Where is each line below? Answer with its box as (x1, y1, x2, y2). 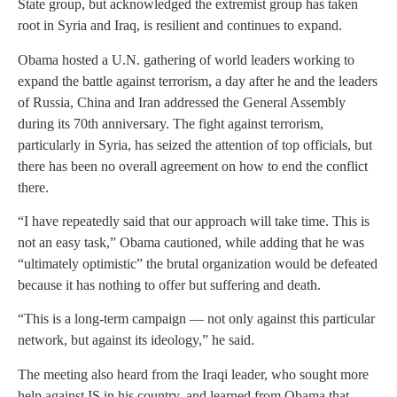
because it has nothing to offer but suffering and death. (18, 276, 321, 292)
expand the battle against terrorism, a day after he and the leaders (18, 73, 378, 89)
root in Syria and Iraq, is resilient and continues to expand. (18, 18, 342, 34)
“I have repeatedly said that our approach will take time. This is (18, 213, 370, 229)
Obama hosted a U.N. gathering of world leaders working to (18, 51, 354, 67)
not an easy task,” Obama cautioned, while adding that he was (18, 234, 364, 250)
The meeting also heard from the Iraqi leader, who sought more (18, 366, 369, 382)
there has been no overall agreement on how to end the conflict (18, 158, 368, 174)
